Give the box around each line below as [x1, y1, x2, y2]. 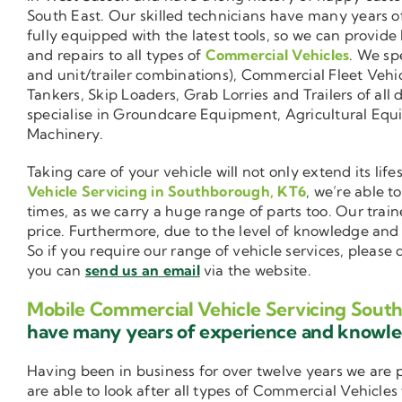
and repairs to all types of [27, 46, 205, 65]
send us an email [84, 261, 200, 280]
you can [27, 261, 85, 280]
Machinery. [27, 125, 104, 144]
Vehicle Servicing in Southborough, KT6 [27, 182, 307, 201]
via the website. [199, 261, 311, 280]
